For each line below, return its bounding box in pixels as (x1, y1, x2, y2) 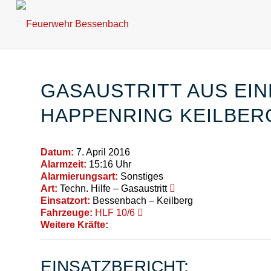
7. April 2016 (74, 146, 130, 157)
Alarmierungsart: (41, 171, 118, 181)
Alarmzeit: (41, 158, 87, 169)
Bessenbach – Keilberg (90, 195, 193, 206)
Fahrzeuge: (41, 207, 93, 218)
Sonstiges (118, 171, 163, 181)
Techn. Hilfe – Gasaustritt (57, 183, 169, 194)
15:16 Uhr (87, 158, 131, 169)
